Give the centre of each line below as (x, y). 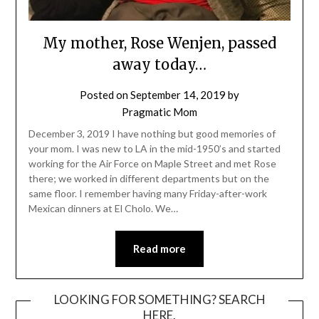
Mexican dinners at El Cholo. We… (103, 209)
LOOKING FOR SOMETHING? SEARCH (159, 300)
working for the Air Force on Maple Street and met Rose (152, 164)
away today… (159, 65)
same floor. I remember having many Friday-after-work (147, 194)
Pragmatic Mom (159, 112)
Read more (159, 249)
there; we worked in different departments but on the (148, 179)
